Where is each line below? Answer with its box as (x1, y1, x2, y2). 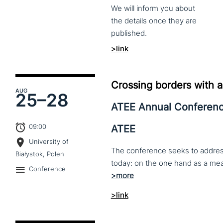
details (124, 16, 147, 25)
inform (136, 4, 158, 13)
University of (29, 137, 69, 146)
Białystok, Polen (15, 150, 65, 158)
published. (111, 29, 147, 38)
